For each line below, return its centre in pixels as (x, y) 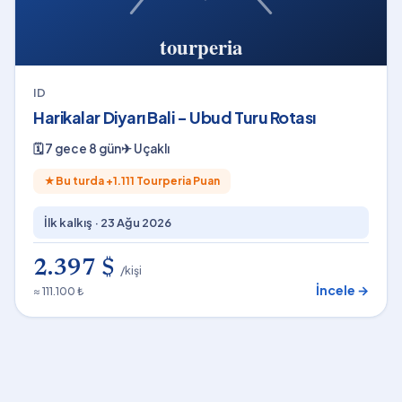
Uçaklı (152, 149)
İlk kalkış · (72, 223)
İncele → (342, 290)
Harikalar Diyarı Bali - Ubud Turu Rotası (175, 117)
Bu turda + (84, 181)
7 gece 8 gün (83, 149)
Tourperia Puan (177, 181)
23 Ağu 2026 (136, 223)
